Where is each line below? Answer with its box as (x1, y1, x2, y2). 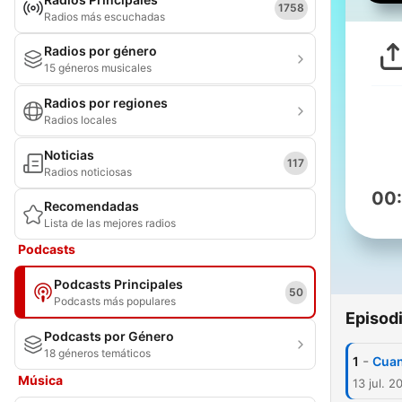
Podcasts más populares (54, 294, 176, 308)
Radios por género (44, 43, 157, 58)
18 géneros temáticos (44, 346, 151, 360)
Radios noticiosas (44, 165, 132, 179)
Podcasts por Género (44, 328, 174, 344)
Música (18, 372, 63, 388)
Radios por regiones (44, 95, 168, 110)
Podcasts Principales (54, 276, 183, 292)
